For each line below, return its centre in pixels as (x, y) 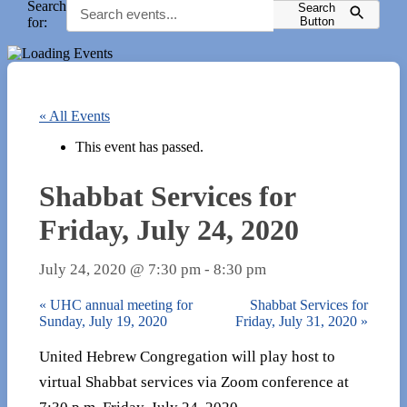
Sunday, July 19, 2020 (103, 321)
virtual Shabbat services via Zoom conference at (194, 382)
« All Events (74, 116)
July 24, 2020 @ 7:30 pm (120, 269)
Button (317, 21)
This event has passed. (139, 147)
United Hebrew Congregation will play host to (187, 357)
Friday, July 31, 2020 (298, 321)
